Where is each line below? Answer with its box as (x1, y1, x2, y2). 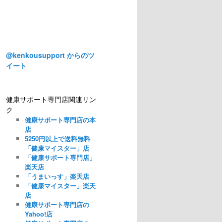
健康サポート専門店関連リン (6, 94, 96, 104)
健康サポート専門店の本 (24, 114, 96, 124)
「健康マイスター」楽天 (24, 180, 96, 190)
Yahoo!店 (24, 209, 53, 219)
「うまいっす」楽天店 (24, 171, 89, 181)
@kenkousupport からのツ (6, 50, 95, 60)
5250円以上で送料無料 (24, 133, 90, 143)
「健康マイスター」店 (24, 143, 89, 153)
